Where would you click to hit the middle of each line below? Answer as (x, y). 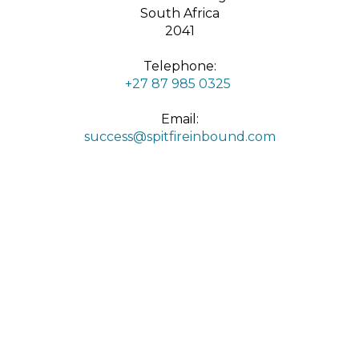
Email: (179, 119)
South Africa (179, 13)
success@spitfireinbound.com (179, 136)
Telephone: (179, 66)
